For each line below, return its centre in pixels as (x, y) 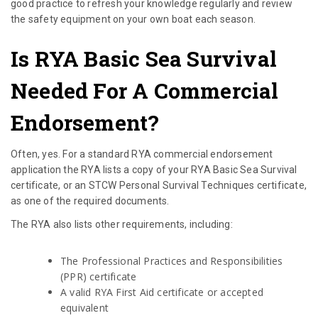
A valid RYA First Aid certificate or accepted (162, 292)
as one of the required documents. (90, 201)
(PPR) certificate (99, 277)
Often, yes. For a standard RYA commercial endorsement (142, 154)
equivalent (84, 308)
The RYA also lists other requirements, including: (122, 225)
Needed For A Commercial (145, 91)
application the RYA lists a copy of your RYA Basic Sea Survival (154, 170)
